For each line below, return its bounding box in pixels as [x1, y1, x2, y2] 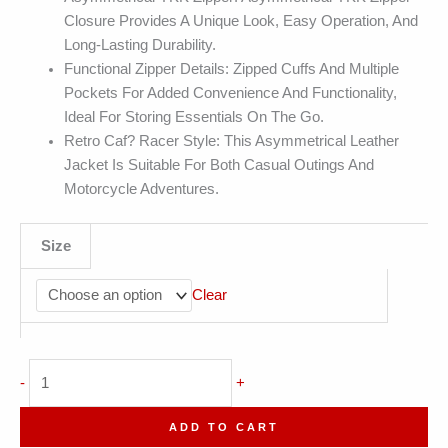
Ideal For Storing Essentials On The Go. [63, 108, 324, 125]
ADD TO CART [169, 421, 279, 434]
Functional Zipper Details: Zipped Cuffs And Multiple [63, 60, 399, 77]
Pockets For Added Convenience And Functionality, [63, 84, 397, 101]
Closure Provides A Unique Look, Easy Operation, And [63, 12, 418, 29]
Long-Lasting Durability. [63, 36, 216, 53]
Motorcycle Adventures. [63, 180, 219, 197]
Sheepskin [28, 410, 97, 427]
